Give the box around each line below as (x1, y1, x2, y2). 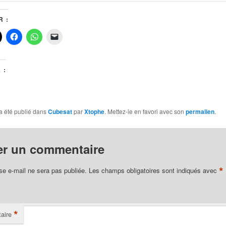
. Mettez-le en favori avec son (104, 106, 186, 116)
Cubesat (47, 106, 72, 116)
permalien (185, 106, 214, 116)
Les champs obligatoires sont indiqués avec (88, 165, 219, 175)
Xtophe (84, 106, 104, 116)
